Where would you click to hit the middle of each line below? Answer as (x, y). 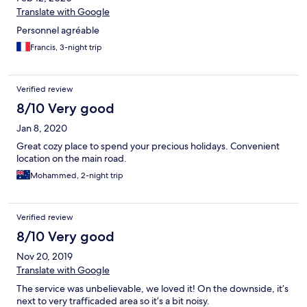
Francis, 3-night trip (66, 48)
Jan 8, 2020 (42, 128)
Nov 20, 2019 (45, 257)
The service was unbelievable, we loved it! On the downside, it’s (152, 289)
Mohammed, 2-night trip (77, 176)
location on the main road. (72, 159)
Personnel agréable (58, 30)
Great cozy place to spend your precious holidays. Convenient (148, 146)
